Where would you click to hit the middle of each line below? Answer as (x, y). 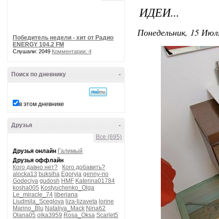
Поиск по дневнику (39, 74)
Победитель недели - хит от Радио (63, 38)
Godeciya (25, 181)
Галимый (70, 151)
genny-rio (96, 174)
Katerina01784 (95, 181)
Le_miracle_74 (33, 195)
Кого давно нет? (35, 167)
